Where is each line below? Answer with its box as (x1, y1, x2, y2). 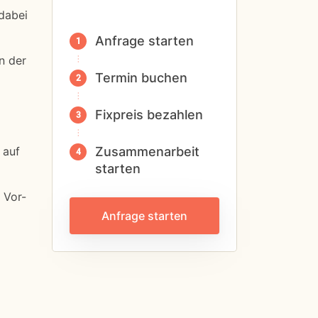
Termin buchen (95, 70, 187, 85)
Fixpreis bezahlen (95, 107, 203, 122)
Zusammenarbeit (95, 144, 199, 159)
